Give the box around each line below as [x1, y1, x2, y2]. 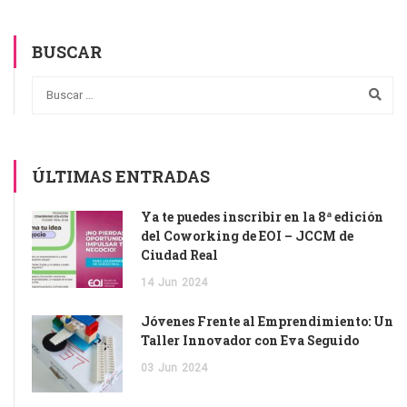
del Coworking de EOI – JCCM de [141, 226, 353, 244]
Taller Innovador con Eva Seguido [141, 331, 359, 349]
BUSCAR [32, 41, 102, 64]
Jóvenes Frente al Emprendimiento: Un [141, 312, 393, 330]
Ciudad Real [141, 245, 218, 263]
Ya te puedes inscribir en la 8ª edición [141, 207, 383, 225]
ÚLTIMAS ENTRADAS [32, 164, 210, 187]
